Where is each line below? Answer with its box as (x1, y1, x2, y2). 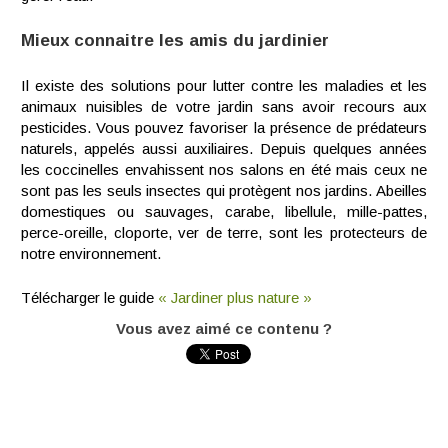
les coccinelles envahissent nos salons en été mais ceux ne (21, 161, 427, 178)
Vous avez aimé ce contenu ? (116, 320, 332, 337)
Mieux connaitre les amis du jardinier (21, 31, 329, 50)
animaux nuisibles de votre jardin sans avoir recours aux (21, 98, 427, 115)
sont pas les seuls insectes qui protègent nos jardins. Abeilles (21, 182, 427, 199)
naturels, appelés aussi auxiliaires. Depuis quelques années (21, 140, 427, 157)
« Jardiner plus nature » (158, 289, 312, 306)
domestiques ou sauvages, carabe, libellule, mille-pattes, (21, 203, 427, 220)
